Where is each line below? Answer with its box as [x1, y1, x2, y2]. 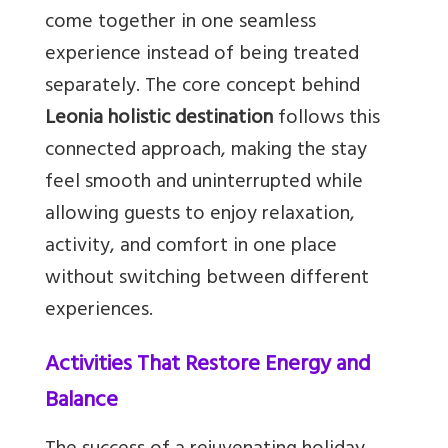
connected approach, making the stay [45, 133, 367, 171]
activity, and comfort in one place [45, 229, 337, 267]
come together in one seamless [45, 5, 316, 43]
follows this [273, 101, 380, 139]
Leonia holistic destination [45, 101, 273, 139]
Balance [45, 381, 118, 424]
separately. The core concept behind [45, 69, 360, 107]
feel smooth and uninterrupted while [45, 165, 363, 203]
